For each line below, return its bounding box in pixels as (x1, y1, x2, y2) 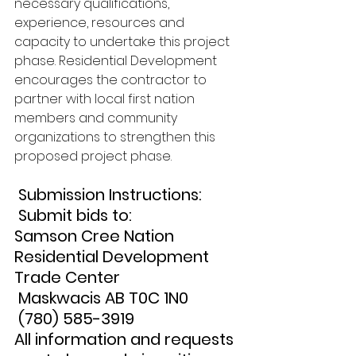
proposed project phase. (14, 147, 172, 165)
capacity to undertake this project (14, 33, 233, 51)
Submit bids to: (18, 204, 136, 226)
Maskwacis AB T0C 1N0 (18, 287, 188, 309)
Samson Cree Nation (14, 225, 178, 247)
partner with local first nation (14, 90, 198, 108)
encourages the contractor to (14, 71, 210, 89)
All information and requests (14, 328, 238, 350)
